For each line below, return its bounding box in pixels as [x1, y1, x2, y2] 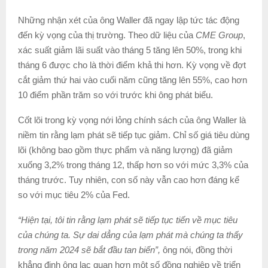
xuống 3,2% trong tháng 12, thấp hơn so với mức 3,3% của [18, 159, 248, 170]
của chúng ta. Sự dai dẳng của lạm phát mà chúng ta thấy [18, 229, 243, 240]
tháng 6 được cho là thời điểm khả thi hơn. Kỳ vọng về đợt [18, 59, 246, 70]
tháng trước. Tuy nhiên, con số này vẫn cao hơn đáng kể [18, 174, 239, 185]
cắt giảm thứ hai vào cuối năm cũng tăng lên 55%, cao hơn [18, 74, 247, 85]
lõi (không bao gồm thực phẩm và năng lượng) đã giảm [18, 144, 233, 155]
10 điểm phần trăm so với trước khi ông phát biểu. [18, 89, 213, 100]
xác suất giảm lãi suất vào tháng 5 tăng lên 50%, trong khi [18, 44, 242, 55]
